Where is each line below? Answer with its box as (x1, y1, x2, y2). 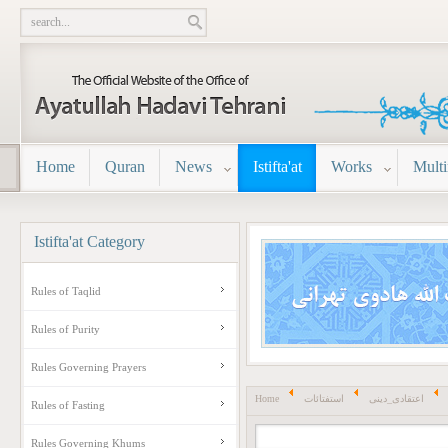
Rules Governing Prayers (31, 361, 147, 373)
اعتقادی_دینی (368, 393, 424, 404)
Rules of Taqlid (31, 285, 102, 297)
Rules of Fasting (31, 399, 106, 411)
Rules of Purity (31, 323, 101, 335)
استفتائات (303, 393, 344, 404)
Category (82, 236, 145, 252)
